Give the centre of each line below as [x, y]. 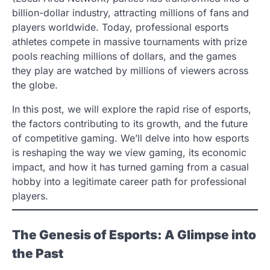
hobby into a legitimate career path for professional [129, 181]
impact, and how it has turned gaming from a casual [130, 167]
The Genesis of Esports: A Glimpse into [134, 234]
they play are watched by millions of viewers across [130, 70]
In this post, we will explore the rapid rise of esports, [132, 109]
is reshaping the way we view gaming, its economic [129, 152]
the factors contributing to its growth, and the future [130, 123]
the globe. [35, 85]
